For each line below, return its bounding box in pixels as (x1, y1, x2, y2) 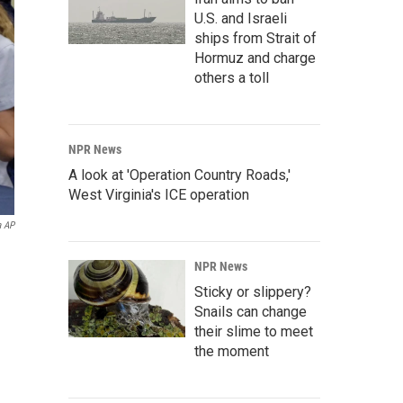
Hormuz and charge (194, 49, 316, 67)
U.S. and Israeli (194, 10, 287, 28)
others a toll (194, 69, 269, 87)
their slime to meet (194, 323, 313, 341)
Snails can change (194, 303, 307, 321)
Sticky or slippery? (194, 283, 311, 301)
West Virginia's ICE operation (68, 186, 249, 204)
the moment (194, 343, 269, 361)
